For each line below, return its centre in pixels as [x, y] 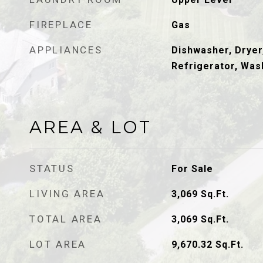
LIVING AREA [67, 194]
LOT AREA [58, 244]
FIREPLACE [61, 25]
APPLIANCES [66, 50]
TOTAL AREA [66, 219]
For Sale [192, 169]
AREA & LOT [90, 127]
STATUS [52, 168]
